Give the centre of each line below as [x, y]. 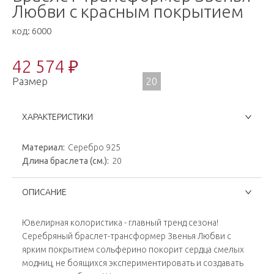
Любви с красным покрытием [128, 11]
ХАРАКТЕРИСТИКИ [57, 117]
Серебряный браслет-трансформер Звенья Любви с [127, 236]
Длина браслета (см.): [65, 161]
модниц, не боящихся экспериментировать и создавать [133, 263]
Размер [30, 81]
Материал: [43, 147]
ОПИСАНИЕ [44, 192]
